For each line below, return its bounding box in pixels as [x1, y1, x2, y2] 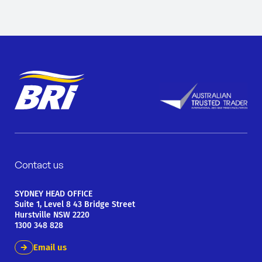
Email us [33, 242, 67, 253]
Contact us [15, 158, 64, 171]
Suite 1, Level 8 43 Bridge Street [15, 199, 135, 210]
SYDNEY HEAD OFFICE [15, 189, 92, 199]
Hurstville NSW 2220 [15, 210, 89, 220]
